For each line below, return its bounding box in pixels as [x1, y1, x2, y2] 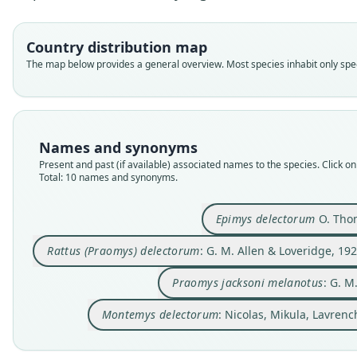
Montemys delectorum [101, 307, 219, 322]
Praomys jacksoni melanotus [172, 275, 324, 290]
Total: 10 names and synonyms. [39, 171, 178, 184]
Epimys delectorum [215, 211, 316, 226]
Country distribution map [26, 37, 207, 57]
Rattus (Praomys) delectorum [47, 243, 200, 258]
